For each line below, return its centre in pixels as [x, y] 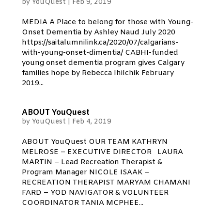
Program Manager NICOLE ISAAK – [85, 172]
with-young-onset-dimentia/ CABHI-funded [100, 53]
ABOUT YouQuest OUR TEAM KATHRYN [94, 142]
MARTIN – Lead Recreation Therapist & [92, 162]
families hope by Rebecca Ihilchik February [98, 73]
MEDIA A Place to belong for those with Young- [107, 22]
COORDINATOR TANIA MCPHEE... [82, 203]
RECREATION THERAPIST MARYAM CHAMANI [106, 183]
